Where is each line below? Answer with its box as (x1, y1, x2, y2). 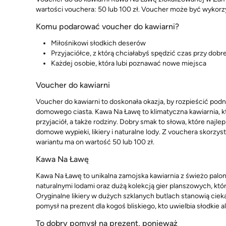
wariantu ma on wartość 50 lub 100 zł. (36, 138, 154, 147)
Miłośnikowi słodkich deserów (51, 38, 146, 47)
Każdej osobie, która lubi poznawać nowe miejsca (51, 59, 206, 68)
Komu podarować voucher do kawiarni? (36, 21, 179, 31)
